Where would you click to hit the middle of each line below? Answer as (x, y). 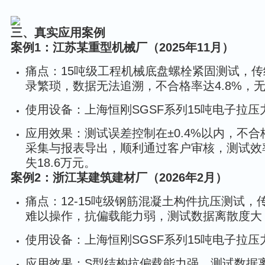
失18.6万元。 (61, 163)
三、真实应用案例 (58, 33)
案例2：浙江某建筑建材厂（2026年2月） (119, 177)
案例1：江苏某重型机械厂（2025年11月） (122, 47)
